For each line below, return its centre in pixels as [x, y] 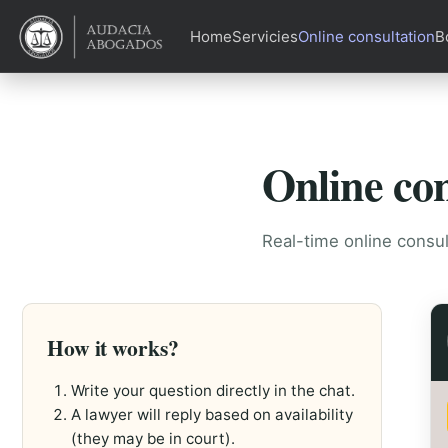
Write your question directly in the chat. [213, 390]
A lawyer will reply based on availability [212, 414]
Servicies [265, 36]
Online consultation [366, 36]
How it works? [113, 347]
